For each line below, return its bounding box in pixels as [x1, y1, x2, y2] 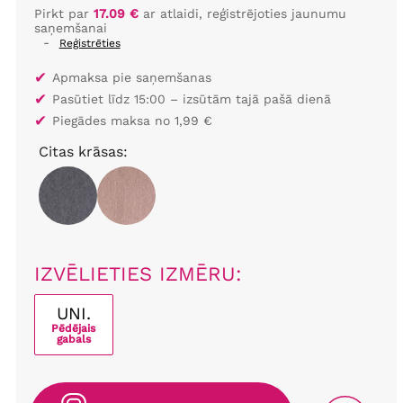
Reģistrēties [58, 37, 121, 49]
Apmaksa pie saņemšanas [51, 70, 211, 85]
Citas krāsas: [38, 143, 128, 160]
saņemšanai [33, 21, 107, 35]
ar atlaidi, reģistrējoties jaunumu [138, 6, 346, 21]
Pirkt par [33, 6, 94, 21]
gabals [56, 333, 91, 346]
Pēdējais [51, 322, 96, 336]
